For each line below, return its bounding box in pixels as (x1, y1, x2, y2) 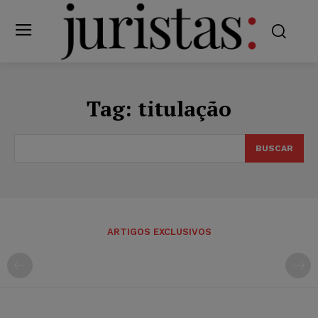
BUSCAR (256, 143, 293, 153)
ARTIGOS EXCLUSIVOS (106, 226, 212, 237)
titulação (138, 94, 231, 123)
